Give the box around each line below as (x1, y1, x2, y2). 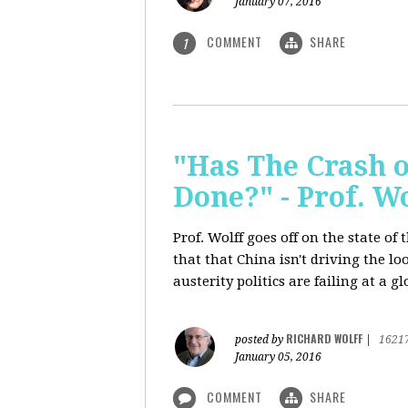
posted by (235, 333, 286, 346)
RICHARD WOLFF (286, 331, 362, 346)
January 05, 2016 (235, 351, 321, 363)
